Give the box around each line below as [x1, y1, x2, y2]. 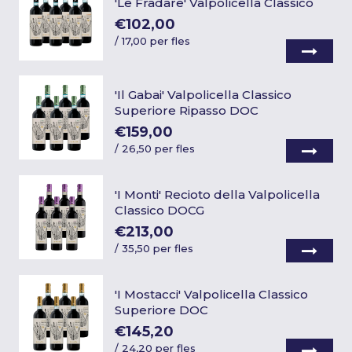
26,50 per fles [121, 141, 195, 155]
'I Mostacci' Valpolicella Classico [114, 286, 308, 302]
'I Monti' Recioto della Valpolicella [114, 186, 320, 202]
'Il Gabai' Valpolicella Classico [114, 86, 291, 102]
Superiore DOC [114, 302, 208, 317]
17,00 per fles [121, 35, 190, 48]
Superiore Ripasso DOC [114, 102, 258, 118]
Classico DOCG [114, 202, 204, 218]
